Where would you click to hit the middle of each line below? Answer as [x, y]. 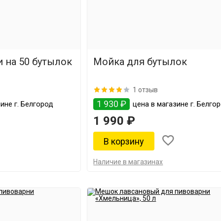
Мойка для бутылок [140, 62]
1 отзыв [146, 90]
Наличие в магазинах [128, 162]
